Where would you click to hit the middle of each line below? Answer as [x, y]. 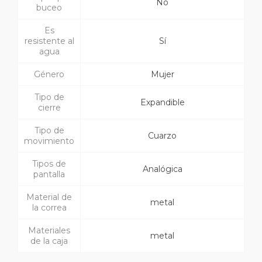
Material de [49, 197]
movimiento [49, 141]
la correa [49, 208]
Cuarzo [162, 136]
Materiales [49, 231]
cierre [49, 108]
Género [49, 75]
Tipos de [49, 164]
